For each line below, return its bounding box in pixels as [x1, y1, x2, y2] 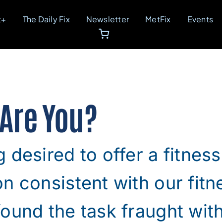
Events [187, 14, 214, 24]
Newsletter [86, 14, 129, 24]
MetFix [145, 14, 171, 24]
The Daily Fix [22, 14, 70, 24]
